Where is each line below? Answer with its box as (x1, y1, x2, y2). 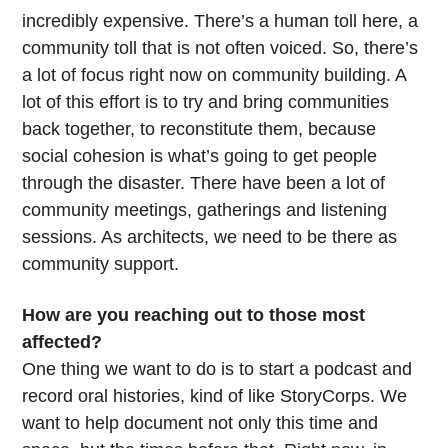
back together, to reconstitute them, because (22, 119, 377, 140)
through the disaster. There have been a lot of (22, 173, 386, 194)
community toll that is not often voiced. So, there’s (22, 38, 419, 59)
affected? (22, 332, 108, 353)
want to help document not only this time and (22, 413, 379, 434)
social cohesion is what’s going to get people (22, 146, 378, 167)
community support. (22, 254, 180, 275)
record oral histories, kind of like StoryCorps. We (22, 386, 408, 407)
